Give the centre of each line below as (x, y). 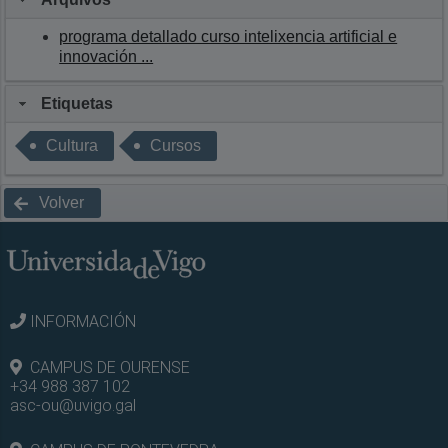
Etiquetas (77, 104)
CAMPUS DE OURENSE (109, 367)
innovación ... (106, 56)
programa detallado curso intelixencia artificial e (228, 36)
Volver (61, 203)
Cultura (72, 146)
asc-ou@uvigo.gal (72, 405)
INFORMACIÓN (82, 322)
